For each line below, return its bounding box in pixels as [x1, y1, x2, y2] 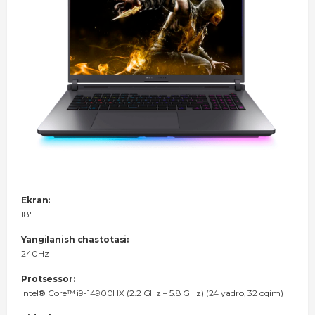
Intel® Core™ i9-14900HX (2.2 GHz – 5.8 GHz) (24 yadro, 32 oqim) [21, 287, 283, 298]
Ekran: [21, 194, 51, 205]
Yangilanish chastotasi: [21, 233, 129, 245]
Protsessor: [21, 273, 75, 284]
